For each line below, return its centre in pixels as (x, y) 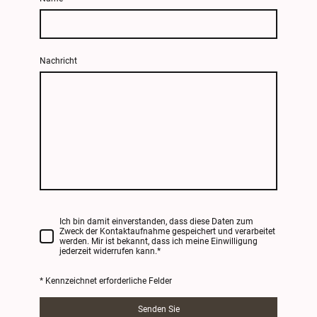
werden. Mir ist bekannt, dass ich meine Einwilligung (158, 241)
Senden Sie (158, 309)
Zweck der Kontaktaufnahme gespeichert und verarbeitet (167, 231)
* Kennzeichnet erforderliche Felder (106, 281)
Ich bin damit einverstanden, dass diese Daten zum (156, 221)
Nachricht (58, 61)
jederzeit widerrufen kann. (108, 251)
